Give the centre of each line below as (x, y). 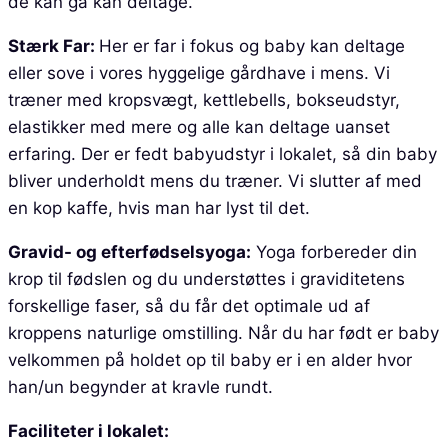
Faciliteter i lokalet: (90, 430)
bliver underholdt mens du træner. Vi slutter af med (215, 180)
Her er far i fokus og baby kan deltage (252, 45)
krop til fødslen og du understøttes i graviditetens (206, 278)
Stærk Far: (53, 45)
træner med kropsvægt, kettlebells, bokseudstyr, (204, 99)
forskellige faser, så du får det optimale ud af (189, 305)
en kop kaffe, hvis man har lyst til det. (161, 207)
